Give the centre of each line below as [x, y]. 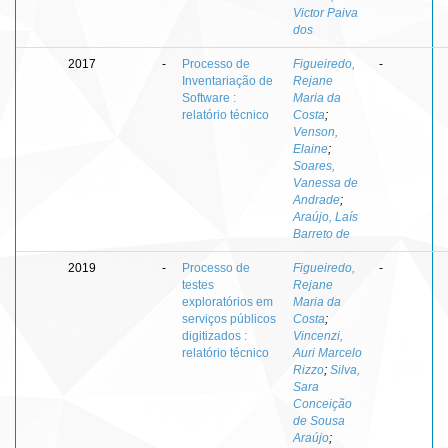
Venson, [315, 131]
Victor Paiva [325, 12]
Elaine [310, 148]
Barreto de [321, 233]
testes [198, 284]
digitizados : [214, 335]
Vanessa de [325, 182]
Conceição [322, 403]
